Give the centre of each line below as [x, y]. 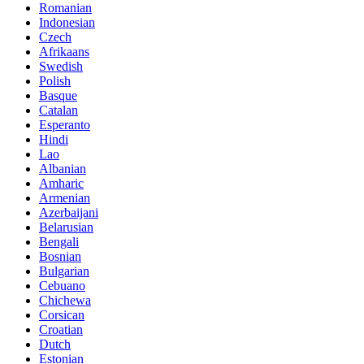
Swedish [61, 66]
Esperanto [65, 124]
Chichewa [65, 300]
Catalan [58, 110]
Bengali [59, 241]
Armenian [65, 197]
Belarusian [66, 227]
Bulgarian [64, 271]
